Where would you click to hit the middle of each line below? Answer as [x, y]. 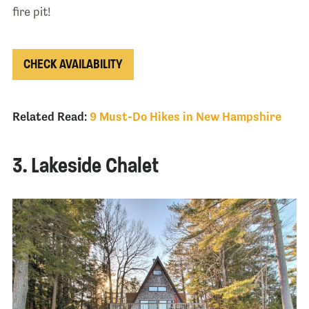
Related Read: [49, 116]
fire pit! [31, 12]
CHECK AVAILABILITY [73, 64]
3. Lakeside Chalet [85, 165]
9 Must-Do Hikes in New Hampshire [185, 116]
